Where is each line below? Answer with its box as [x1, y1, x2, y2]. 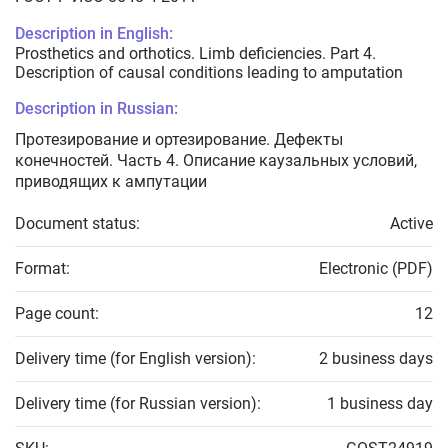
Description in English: [15, 24, 173, 44]
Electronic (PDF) [319, 259, 433, 279]
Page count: [15, 304, 99, 324]
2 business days [319, 349, 433, 369]
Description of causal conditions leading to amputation [15, 63, 403, 83]
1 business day [327, 394, 433, 414]
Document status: [15, 214, 140, 234]
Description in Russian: [15, 99, 178, 119]
